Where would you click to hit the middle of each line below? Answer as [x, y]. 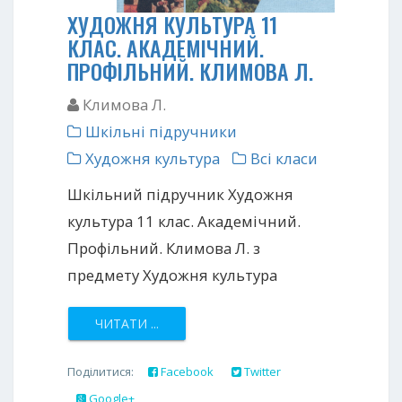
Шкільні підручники [159, 131]
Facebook [186, 371]
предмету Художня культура [172, 275]
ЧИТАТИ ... [127, 323]
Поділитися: [103, 371]
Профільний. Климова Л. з [164, 248]
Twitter [261, 371]
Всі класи [282, 158]
